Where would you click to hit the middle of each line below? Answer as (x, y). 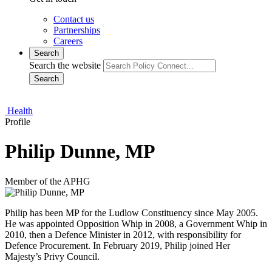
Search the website (65, 65)
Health (19, 111)
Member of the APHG (48, 181)
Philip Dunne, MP (80, 151)
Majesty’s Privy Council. (52, 256)
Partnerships (77, 30)
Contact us (74, 19)
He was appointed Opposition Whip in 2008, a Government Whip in (136, 223)
